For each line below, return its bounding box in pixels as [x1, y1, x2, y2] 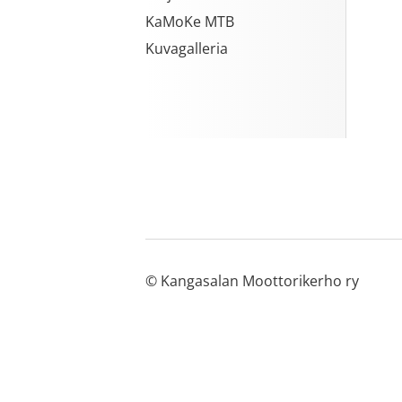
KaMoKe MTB [145, 11, 234, 31]
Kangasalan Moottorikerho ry [161, 271, 359, 292]
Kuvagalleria [145, 38, 228, 58]
